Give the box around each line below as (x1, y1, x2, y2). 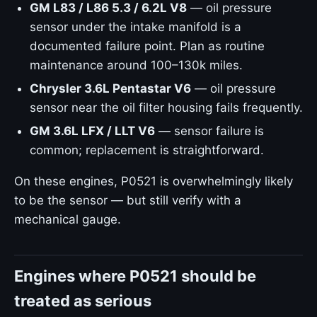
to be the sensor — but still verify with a (14, 193, 241, 207)
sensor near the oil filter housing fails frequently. (30, 100, 303, 115)
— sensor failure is (155, 124, 264, 138)
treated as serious (14, 292, 151, 310)
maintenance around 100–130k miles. (30, 58, 243, 72)
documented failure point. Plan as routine (30, 39, 265, 53)
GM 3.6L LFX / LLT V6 (30, 124, 155, 138)
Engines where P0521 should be (14, 267, 256, 285)
